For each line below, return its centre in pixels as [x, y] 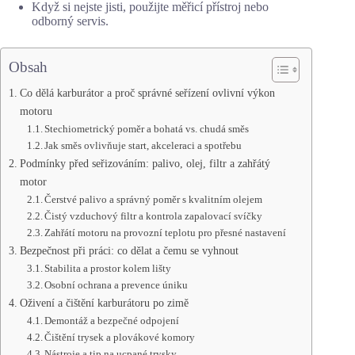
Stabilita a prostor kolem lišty [108, 268]
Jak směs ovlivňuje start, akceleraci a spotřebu [143, 145]
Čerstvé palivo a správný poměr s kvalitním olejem [154, 199]
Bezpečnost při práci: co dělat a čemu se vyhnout [129, 250]
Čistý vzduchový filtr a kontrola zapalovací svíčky [154, 216]
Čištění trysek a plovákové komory [120, 337]
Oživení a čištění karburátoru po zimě [104, 302]
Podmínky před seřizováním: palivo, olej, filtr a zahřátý [145, 163]
